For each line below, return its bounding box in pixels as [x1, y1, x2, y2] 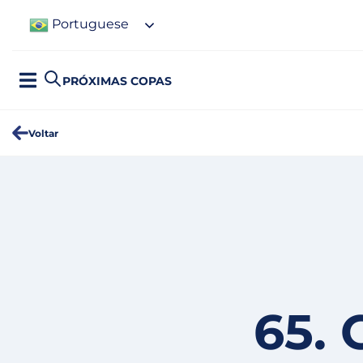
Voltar [28, 126, 58, 140]
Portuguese [49, 15, 129, 32]
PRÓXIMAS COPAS [62, 72, 172, 88]
